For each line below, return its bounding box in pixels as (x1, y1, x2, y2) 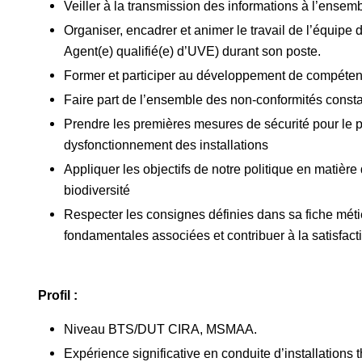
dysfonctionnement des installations (64, 137, 269, 152)
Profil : (38, 288, 78, 303)
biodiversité (64, 182, 131, 197)
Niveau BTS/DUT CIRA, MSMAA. (64, 322, 258, 337)
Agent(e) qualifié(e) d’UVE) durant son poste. (64, 43, 322, 58)
